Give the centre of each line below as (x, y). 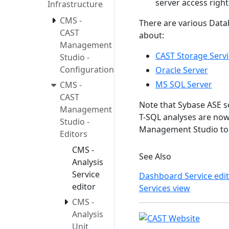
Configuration (87, 69)
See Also (155, 156)
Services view (165, 188)
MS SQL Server (184, 84)
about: (152, 35)
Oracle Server (182, 70)
